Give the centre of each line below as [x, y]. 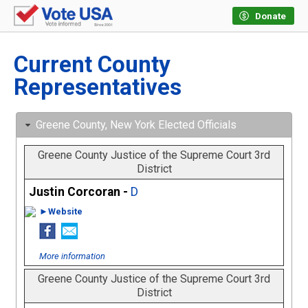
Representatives [98, 87]
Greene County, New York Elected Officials [136, 125]
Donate [271, 16]
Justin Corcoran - [79, 192]
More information [72, 256]
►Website [60, 212]
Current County [92, 65]
